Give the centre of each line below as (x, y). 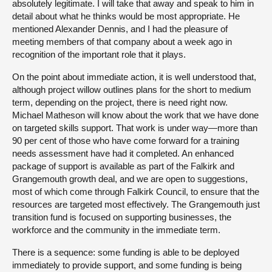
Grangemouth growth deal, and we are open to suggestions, (130, 178)
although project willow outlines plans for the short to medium (132, 89)
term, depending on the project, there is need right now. (120, 102)
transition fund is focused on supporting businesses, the (122, 217)
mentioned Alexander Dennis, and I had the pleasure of (120, 29)
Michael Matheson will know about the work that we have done (135, 115)
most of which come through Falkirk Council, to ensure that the (136, 191)
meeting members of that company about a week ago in (122, 41)
